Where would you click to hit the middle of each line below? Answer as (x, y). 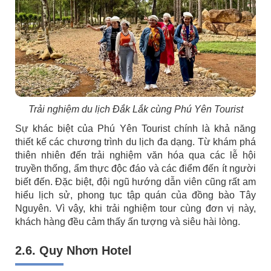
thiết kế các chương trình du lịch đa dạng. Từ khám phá (135, 142)
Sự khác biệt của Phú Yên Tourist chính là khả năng (135, 128)
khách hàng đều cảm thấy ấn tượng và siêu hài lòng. (129, 221)
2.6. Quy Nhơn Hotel (73, 250)
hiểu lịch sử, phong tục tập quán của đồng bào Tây (135, 195)
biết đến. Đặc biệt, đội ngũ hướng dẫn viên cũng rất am (135, 181)
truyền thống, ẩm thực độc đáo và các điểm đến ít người (135, 168)
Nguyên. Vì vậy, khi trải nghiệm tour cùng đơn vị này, (135, 208)
